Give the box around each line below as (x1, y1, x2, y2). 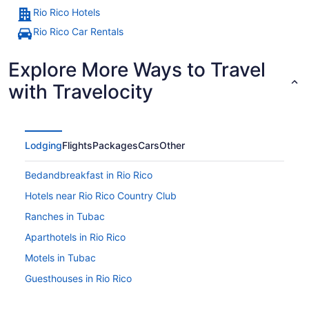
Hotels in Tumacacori (25, 293, 119, 306)
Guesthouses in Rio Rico (25, 272, 132, 285)
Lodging (25, 139, 62, 152)
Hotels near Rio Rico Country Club (25, 190, 177, 202)
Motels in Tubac (25, 252, 96, 264)
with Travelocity (8, 80, 153, 104)
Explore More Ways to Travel (8, 58, 266, 82)
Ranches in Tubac (25, 210, 105, 223)
